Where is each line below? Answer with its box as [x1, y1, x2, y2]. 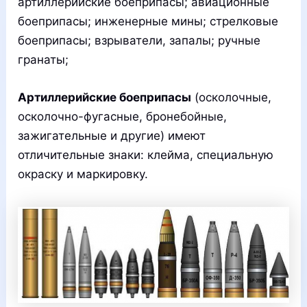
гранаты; [18, 53, 69, 67]
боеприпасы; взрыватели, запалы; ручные [18, 34, 261, 48]
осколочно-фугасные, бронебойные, [18, 110, 228, 124]
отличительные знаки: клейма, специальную [18, 148, 274, 162]
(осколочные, [191, 90, 272, 105]
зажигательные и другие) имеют [18, 129, 206, 143]
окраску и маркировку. [18, 167, 149, 182]
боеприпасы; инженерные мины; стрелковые [18, 14, 279, 29]
